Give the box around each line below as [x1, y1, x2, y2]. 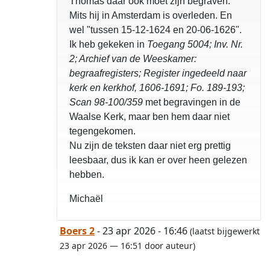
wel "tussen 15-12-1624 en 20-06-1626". [69, 25, 242, 36]
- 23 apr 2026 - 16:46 [95, 224, 190, 238]
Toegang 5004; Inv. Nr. [147, 39, 243, 50]
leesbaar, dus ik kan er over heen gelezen [69, 155, 247, 166]
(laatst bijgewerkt [190, 225, 260, 237]
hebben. [69, 169, 104, 180]
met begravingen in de [143, 97, 240, 108]
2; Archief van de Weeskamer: [69, 54, 196, 64]
